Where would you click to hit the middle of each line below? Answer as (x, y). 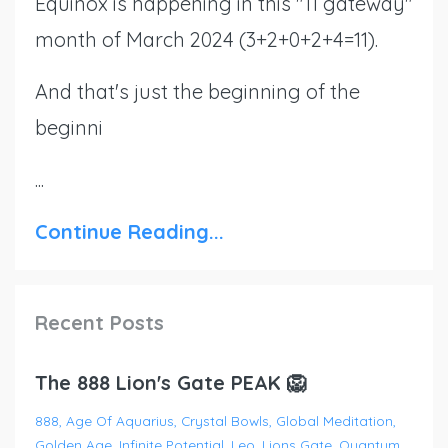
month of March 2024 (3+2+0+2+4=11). (206, 39)
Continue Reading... (129, 231)
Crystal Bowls (225, 420)
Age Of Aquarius (120, 420)
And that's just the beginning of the (197, 91)
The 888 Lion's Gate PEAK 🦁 (171, 382)
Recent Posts (99, 322)
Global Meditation (334, 420)
